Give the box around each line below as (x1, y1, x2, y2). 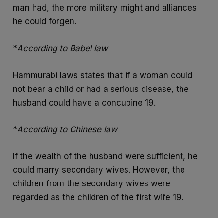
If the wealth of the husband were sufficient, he (13, 151, 198, 161)
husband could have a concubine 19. (13, 97, 156, 108)
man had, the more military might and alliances (13, 3, 197, 13)
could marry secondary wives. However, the (13, 164, 185, 175)
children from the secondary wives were (13, 178, 171, 188)
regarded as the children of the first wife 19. (13, 192, 184, 202)
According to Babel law (17, 43, 108, 54)
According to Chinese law (17, 124, 118, 134)
